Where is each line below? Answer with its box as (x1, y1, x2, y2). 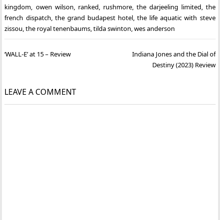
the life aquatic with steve (137, 13, 216, 22)
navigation (4, 56, 68, 73)
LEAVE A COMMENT (4, 86, 77, 97)
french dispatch (4, 13, 51, 22)
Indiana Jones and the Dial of (132, 50, 216, 59)
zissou (4, 24, 23, 33)
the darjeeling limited (136, 2, 201, 11)
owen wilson (35, 2, 74, 11)
